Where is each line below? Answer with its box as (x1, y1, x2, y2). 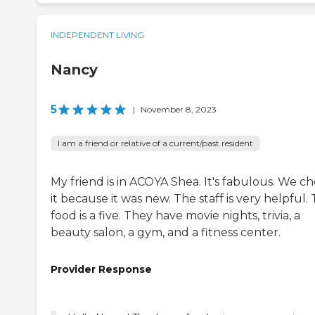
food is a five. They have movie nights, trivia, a (51, 209, 300, 223)
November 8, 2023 (141, 104, 217, 115)
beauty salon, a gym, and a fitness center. (51, 226, 281, 240)
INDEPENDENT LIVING (51, 30, 144, 41)
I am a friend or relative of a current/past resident (58, 138, 253, 149)
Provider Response (51, 263, 152, 276)
